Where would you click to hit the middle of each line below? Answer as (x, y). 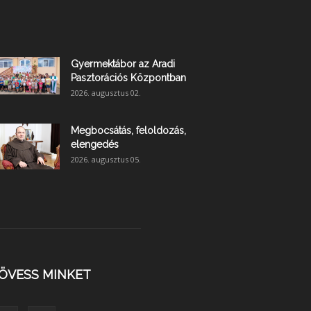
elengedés (95, 144)
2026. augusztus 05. (106, 159)
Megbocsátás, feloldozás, (128, 130)
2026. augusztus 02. (106, 92)
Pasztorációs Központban (128, 77)
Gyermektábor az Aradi (123, 64)
